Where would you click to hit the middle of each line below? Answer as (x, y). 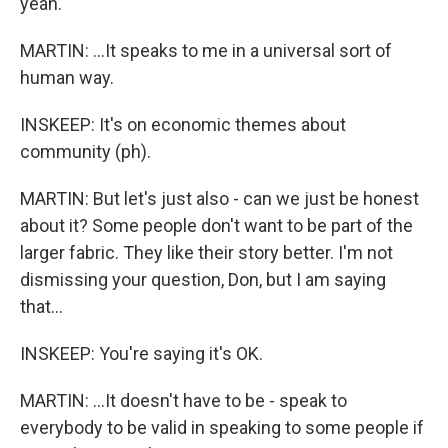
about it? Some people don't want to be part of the (216, 225)
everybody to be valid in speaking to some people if (222, 427)
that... (41, 306)
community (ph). (85, 151)
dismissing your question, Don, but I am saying (203, 279)
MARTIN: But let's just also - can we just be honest (219, 198)
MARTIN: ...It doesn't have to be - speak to (183, 400)
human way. (67, 77)
